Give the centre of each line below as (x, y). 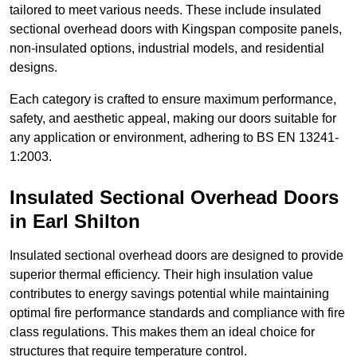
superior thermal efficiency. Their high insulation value (161, 275)
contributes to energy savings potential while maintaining (169, 294)
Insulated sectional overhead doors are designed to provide (177, 256)
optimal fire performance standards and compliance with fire (177, 313)
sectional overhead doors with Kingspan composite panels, (176, 29)
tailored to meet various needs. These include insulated (165, 10)
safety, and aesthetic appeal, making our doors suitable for (173, 119)
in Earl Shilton (75, 222)
